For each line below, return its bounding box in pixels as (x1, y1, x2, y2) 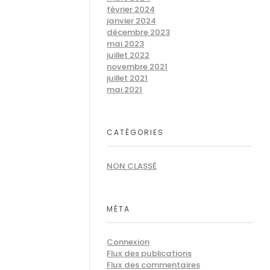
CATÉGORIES (107, 127, 165, 138)
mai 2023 (107, 38, 145, 50)
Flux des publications (107, 248, 192, 260)
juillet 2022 (107, 49, 150, 61)
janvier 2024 (107, 15, 157, 27)
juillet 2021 (107, 72, 148, 84)
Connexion (107, 236, 150, 248)
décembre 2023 (107, 27, 171, 39)
